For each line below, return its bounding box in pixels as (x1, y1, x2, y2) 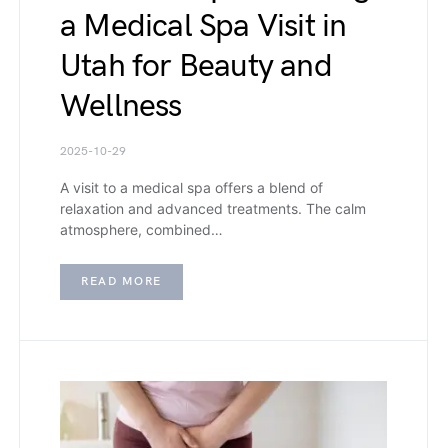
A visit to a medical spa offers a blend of (60, 179, 323, 197)
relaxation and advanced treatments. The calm (60, 200, 366, 218)
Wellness (60, 87, 182, 127)
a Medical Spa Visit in (60, 7, 347, 47)
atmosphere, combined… (60, 221, 223, 239)
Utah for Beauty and (60, 47, 332, 87)
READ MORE (81, 274, 162, 290)
